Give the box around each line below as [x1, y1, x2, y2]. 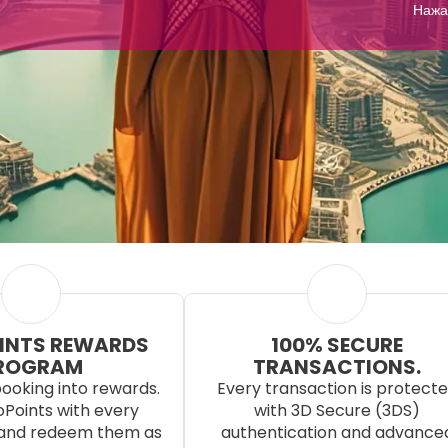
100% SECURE [271, 331, 403, 359]
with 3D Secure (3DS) [254, 399, 420, 422]
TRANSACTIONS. [253, 353, 421, 381]
